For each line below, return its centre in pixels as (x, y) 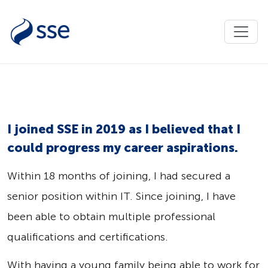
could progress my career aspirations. (123, 147)
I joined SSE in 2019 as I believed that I (124, 129)
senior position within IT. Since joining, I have (121, 196)
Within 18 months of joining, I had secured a (119, 176)
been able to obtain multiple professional (111, 217)
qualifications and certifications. (88, 237)
